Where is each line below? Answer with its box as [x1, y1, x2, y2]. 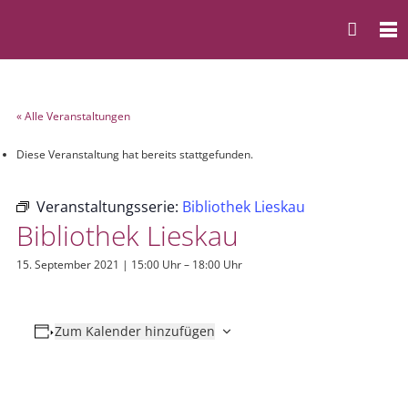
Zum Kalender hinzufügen [54, 322, 215, 340]
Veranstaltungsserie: [36, 197, 182, 217]
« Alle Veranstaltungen [16, 108, 130, 124]
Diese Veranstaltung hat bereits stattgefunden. [16, 147, 253, 162]
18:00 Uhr [192, 257, 242, 272]
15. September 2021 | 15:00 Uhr [16, 257, 181, 272]
